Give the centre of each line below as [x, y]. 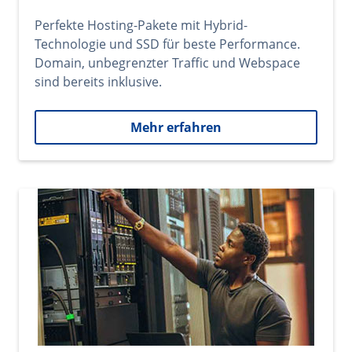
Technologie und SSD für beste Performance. [167, 44]
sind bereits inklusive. [98, 82]
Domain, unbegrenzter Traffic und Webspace [167, 63]
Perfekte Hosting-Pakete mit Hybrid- [141, 25]
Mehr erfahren [176, 127]
